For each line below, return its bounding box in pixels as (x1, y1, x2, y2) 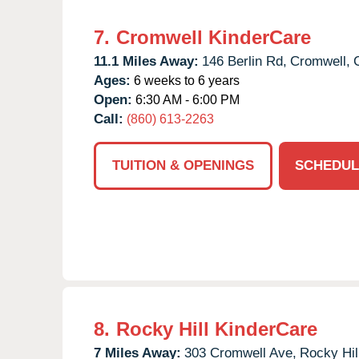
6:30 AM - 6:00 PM (132, 92, 240, 107)
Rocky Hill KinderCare (116, 317, 317, 340)
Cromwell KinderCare (116, 26, 311, 48)
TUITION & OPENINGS (112, 157, 254, 173)
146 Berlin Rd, (202, 53, 287, 69)
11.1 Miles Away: (94, 53, 199, 69)
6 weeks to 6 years (131, 73, 240, 87)
